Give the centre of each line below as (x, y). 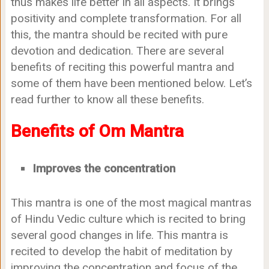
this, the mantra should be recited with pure (119, 35)
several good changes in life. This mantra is (119, 235)
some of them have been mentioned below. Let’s (131, 83)
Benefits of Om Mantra (97, 131)
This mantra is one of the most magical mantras (131, 202)
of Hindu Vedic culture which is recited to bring (128, 219)
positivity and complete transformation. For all (126, 19)
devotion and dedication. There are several (117, 51)
